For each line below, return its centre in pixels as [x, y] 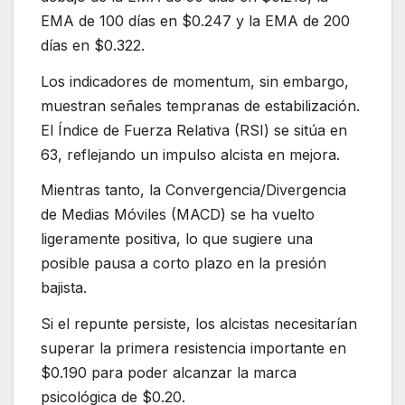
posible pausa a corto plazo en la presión [184, 264]
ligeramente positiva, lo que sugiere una [177, 239]
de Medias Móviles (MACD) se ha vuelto [178, 215]
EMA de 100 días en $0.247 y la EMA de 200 [195, 20]
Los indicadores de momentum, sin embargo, [195, 81]
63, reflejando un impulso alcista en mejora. [193, 154]
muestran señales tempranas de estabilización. [200, 105]
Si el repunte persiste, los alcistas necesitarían [199, 324]
